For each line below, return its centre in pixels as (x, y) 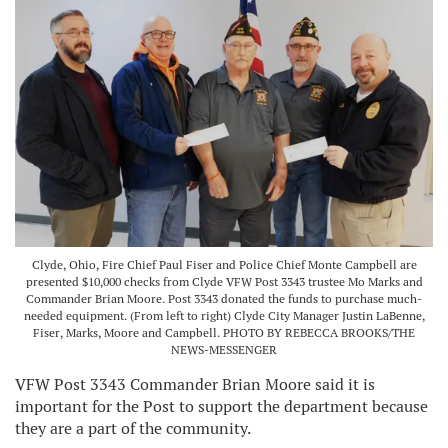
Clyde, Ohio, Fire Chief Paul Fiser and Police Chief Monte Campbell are (224, 264)
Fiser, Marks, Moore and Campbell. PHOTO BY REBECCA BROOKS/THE (224, 332)
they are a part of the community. (133, 428)
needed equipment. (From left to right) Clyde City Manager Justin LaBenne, (224, 315)
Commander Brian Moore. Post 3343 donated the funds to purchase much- (224, 298)
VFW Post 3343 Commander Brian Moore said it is (195, 384)
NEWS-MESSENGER (224, 349)
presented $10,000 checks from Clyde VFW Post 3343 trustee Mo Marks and (224, 281)
